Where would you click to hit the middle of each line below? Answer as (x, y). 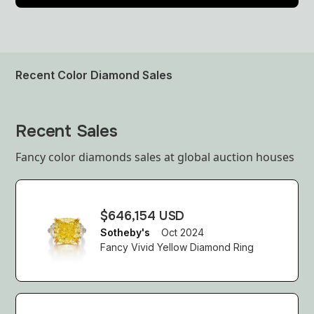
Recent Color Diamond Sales (94, 75)
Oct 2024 (183, 232)
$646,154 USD (143, 216)
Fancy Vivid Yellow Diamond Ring (177, 247)
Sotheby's (125, 232)
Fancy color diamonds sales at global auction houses (155, 157)
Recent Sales (67, 131)
